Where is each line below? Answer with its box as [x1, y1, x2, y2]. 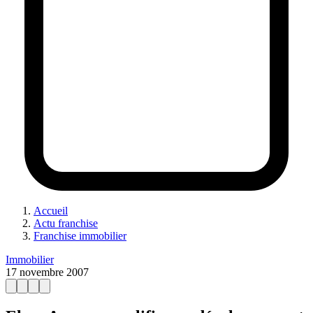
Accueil [34, 204, 68, 217]
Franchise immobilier [34, 229, 126, 242]
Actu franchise [34, 217, 98, 229]
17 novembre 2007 [6, 265, 89, 278]
